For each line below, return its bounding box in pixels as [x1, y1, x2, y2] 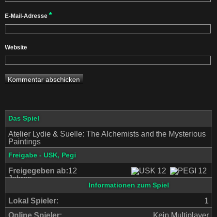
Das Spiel [8, 114, 39, 122]
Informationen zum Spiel [88, 181, 169, 189]
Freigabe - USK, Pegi [8, 151, 76, 159]
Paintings [8, 138, 41, 146]
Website [5, 44, 27, 51]
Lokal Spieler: [8, 197, 59, 205]
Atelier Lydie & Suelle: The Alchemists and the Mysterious [8, 130, 206, 138]
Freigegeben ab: [8, 167, 68, 175]
